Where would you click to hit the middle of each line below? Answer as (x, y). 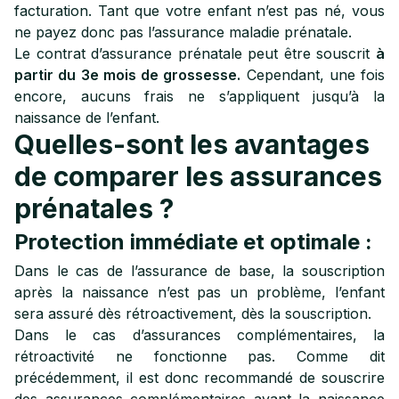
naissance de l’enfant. (87, 118)
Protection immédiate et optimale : (193, 242)
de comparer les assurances (198, 176)
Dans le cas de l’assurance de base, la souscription (199, 271)
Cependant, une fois (313, 75)
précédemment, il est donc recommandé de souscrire (199, 378)
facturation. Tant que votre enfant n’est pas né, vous (199, 11)
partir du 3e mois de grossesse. (128, 75)
